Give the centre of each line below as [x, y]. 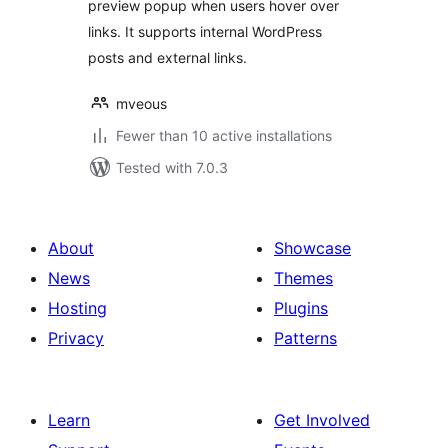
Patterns [305, 338]
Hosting [77, 308]
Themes [303, 278]
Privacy [76, 338]
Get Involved [322, 420]
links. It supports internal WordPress [205, 31]
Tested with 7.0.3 [172, 167]
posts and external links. [167, 57]
